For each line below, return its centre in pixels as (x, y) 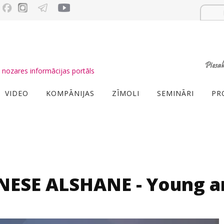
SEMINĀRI (175, 93)
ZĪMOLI (126, 93)
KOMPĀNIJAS (70, 93)
